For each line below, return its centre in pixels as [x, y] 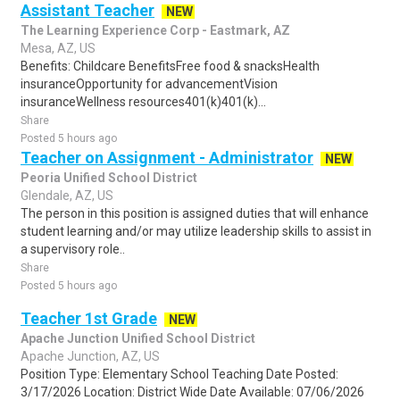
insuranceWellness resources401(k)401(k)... [143, 102]
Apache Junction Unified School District [138, 338]
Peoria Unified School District [109, 178]
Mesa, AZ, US [58, 48]
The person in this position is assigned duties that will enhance [195, 213]
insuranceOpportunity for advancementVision [149, 84]
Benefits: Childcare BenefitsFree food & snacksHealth [170, 66]
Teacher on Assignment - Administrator [167, 158]
